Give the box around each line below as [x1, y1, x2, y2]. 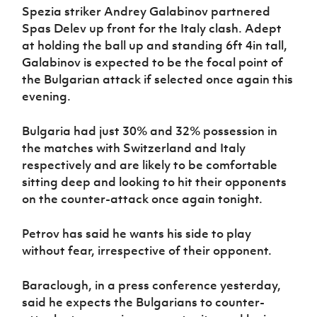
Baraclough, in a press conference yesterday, [22, 277, 282, 293]
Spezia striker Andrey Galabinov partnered [22, 3, 271, 19]
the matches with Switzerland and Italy [22, 139, 246, 156]
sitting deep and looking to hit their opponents [22, 173, 287, 190]
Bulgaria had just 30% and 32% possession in [22, 122, 278, 139]
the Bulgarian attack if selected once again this [22, 71, 294, 87]
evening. [22, 88, 74, 104]
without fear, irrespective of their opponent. [22, 242, 272, 258]
